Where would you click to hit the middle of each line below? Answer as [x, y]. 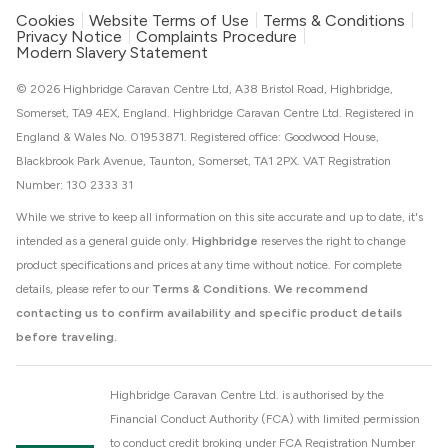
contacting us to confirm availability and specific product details [209, 313]
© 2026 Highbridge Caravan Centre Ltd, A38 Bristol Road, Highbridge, [204, 89]
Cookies [45, 21]
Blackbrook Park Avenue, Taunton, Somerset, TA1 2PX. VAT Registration [203, 161]
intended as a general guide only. [104, 241]
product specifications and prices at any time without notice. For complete [209, 265]
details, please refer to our [84, 289]
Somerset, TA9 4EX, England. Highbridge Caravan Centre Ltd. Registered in [215, 113]
